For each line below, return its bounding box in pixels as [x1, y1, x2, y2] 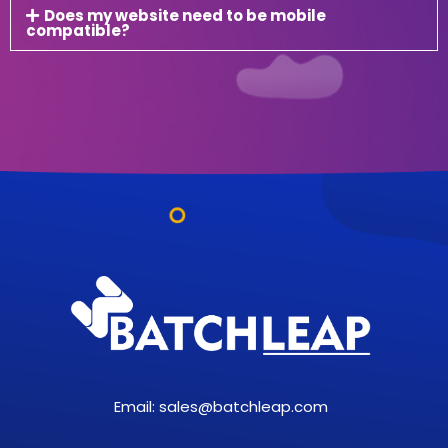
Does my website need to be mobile [44, 5, 326, 26]
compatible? [26, 20, 130, 41]
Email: [114, 395, 159, 417]
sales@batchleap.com [159, 395, 328, 417]
